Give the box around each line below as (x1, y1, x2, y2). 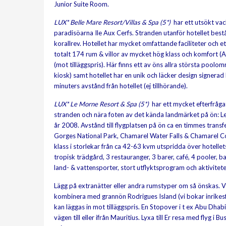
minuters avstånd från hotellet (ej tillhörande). (54, 82, 188, 90)
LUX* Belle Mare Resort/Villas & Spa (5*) (54, 18, 171, 26)
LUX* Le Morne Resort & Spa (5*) (54, 100, 150, 108)
